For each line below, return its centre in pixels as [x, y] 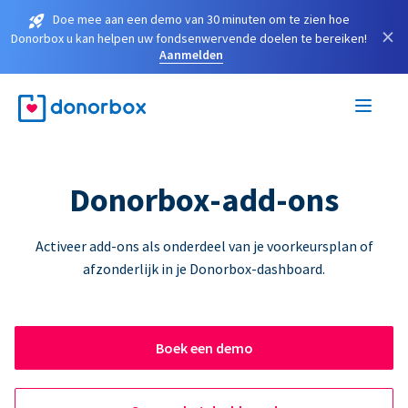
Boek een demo [204, 347]
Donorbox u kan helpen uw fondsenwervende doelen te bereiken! [189, 38]
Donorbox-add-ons [204, 199]
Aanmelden [191, 54]
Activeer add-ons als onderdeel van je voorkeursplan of [204, 245]
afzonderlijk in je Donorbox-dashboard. [204, 268]
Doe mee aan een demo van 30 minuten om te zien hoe [201, 19]
